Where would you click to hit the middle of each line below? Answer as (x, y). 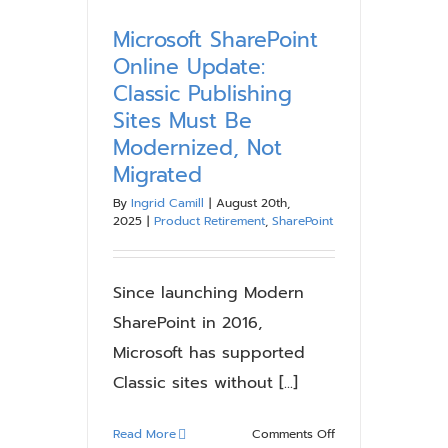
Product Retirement (209, 221)
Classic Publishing (202, 94)
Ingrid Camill (167, 203)
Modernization (375, 75)
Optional (358, 167)
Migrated (157, 175)
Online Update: (189, 67)
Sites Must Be (182, 121)
